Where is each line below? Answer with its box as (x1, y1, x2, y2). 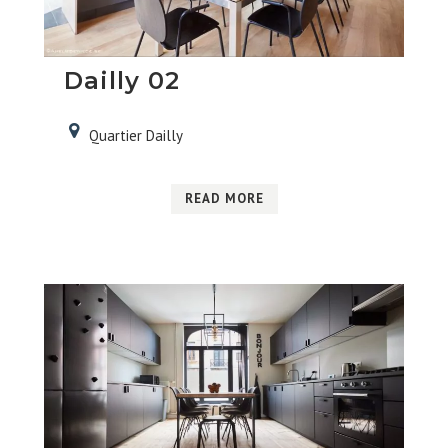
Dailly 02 (63, 65, 180, 95)
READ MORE (184, 189, 264, 207)
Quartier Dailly (88, 125, 183, 145)
